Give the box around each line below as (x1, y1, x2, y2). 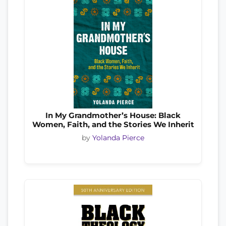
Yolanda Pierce (92, 134, 144, 142)
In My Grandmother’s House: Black (45, 110, 181, 120)
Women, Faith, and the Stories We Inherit (32, 120, 194, 129)
